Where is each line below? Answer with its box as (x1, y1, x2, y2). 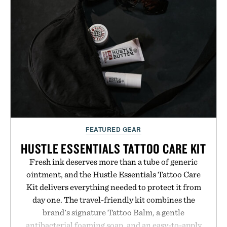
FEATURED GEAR (86, 125, 141, 134)
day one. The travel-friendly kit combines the (32, 195, 195, 205)
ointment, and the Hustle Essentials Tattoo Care (26, 169, 201, 180)
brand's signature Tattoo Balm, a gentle (43, 207, 184, 218)
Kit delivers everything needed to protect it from (26, 182, 201, 193)
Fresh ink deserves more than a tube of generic (29, 157, 198, 167)
